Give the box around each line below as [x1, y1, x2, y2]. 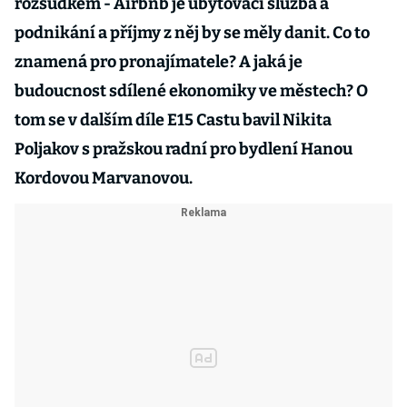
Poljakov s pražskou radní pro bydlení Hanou [15, 139, 352, 159]
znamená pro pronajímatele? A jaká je [15, 52, 303, 72]
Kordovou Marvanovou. [15, 168, 193, 188]
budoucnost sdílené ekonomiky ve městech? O [15, 81, 368, 101]
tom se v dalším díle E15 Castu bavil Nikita [15, 110, 332, 130]
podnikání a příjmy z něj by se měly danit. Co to [15, 23, 370, 43]
